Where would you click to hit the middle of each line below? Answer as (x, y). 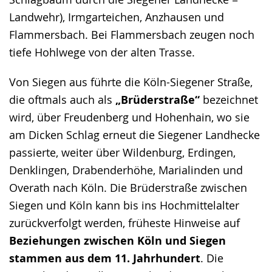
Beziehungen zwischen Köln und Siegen (117, 240)
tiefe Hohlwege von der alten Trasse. (102, 52)
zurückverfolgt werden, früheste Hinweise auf (124, 223)
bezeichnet (229, 99)
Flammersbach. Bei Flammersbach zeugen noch (132, 34)
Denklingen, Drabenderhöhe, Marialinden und (126, 170)
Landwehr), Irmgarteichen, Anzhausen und (117, 17)
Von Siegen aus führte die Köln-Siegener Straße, (131, 82)
